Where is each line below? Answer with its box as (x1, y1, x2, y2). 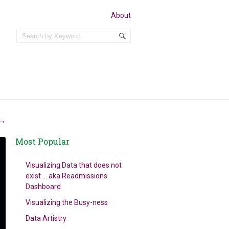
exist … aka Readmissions (26, 172, 108, 180)
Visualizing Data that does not (26, 161, 122, 169)
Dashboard (26, 182, 61, 191)
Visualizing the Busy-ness (26, 198, 108, 207)
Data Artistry (26, 214, 67, 222)
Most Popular (15, 136, 70, 147)
